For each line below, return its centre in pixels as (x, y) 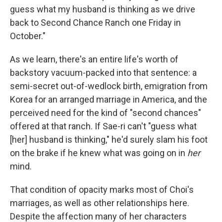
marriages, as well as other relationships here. (100, 203)
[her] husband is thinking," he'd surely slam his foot (109, 140)
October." (28, 36)
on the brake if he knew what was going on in (99, 153)
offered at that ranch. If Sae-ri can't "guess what (103, 126)
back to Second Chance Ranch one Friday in (95, 23)
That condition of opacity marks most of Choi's (102, 190)
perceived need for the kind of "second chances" (106, 113)
